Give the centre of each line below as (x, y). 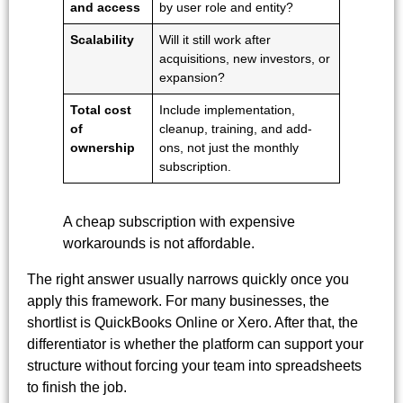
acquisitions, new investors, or (245, 58)
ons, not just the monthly (229, 147)
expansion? (193, 77)
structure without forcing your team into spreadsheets (194, 365)
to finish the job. (77, 387)
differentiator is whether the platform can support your (195, 344)
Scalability (103, 39)
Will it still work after (215, 39)
